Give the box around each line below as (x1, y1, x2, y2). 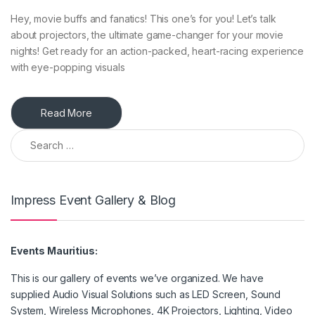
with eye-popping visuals (11, 60, 125, 73)
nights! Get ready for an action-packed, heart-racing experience (11, 44, 304, 57)
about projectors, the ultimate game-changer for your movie (11, 28, 283, 41)
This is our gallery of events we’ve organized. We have (11, 272, 264, 285)
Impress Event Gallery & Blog (11, 192, 176, 207)
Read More (41, 106, 92, 119)
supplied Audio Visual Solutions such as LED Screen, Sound (11, 288, 281, 301)
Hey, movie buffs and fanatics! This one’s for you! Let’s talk (11, 12, 276, 25)
